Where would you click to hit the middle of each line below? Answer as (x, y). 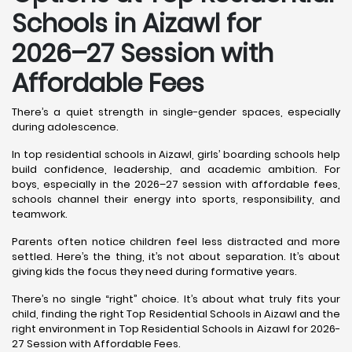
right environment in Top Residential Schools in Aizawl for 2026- (176, 329)
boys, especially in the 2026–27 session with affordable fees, (176, 184)
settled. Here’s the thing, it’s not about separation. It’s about (176, 257)
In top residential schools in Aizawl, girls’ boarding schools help (176, 154)
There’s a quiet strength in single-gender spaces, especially (176, 112)
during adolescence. (65, 127)
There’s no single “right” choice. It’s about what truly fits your (176, 299)
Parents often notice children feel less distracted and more (176, 242)
